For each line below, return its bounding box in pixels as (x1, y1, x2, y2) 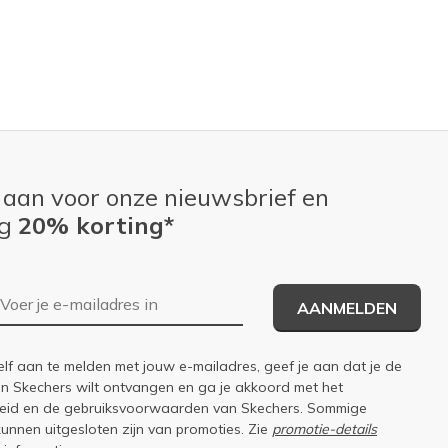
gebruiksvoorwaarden (64, 398, 209, 417)
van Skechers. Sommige (209, 398, 367, 417)
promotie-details (272, 419, 377, 438)
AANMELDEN (297, 297, 397, 318)
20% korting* (18, 209, 174, 240)
